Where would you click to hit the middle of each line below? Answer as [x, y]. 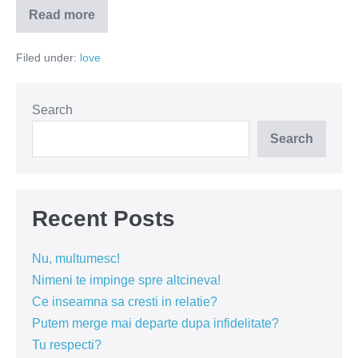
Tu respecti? [67, 345]
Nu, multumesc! [76, 259]
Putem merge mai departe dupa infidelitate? [155, 323]
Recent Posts [103, 219]
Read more [62, 15]
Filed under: [46, 58]
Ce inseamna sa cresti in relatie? [125, 302]
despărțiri [89, 46]
